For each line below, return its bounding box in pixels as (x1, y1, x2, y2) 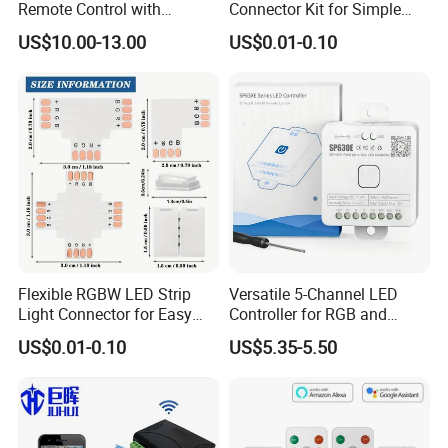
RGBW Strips (228, 322, 319, 345)
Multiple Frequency (18, 17, 153, 40)
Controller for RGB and (228, 302, 387, 325)
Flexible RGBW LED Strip (18, 282, 192, 305)
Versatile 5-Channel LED (228, 282, 398, 305)
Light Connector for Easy (18, 302, 193, 325)
